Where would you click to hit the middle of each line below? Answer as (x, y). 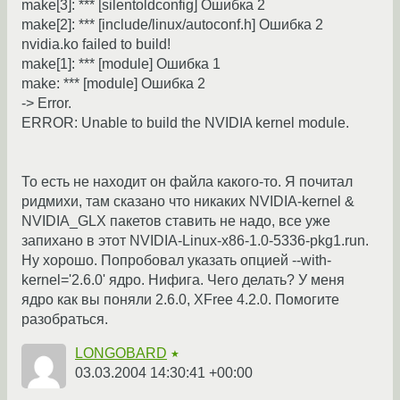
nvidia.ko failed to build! (96, 45)
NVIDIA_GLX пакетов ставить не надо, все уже (176, 221)
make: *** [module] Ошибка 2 (113, 84)
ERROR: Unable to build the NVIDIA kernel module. (185, 123)
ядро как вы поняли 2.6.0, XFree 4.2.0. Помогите (180, 300)
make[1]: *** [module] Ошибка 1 (121, 64)
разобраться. (65, 320)
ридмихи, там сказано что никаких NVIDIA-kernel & (188, 202)
